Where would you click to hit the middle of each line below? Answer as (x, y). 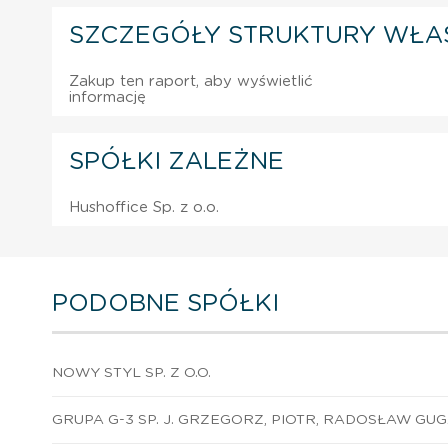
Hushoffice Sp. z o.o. (144, 207)
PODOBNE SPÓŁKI (165, 303)
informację (107, 97)
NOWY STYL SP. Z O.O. (131, 372)
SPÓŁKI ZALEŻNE (176, 161)
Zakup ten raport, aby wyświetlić (191, 81)
